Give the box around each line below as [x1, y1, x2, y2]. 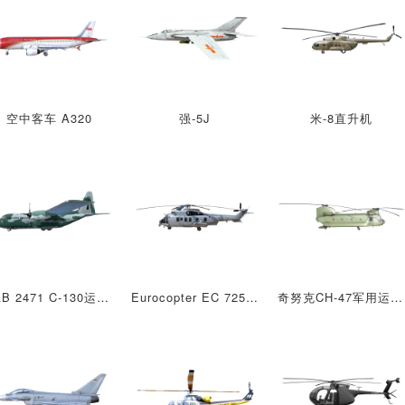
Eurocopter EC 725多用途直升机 [246, 287, 259, 306]
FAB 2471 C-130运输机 [96, 287, 108, 306]
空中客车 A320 [5, 109, 92, 127]
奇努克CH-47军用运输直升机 [390, 287, 402, 306]
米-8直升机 [309, 109, 372, 127]
